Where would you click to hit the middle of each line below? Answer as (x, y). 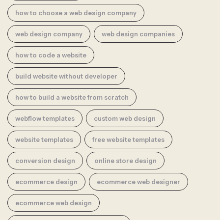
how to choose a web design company (76, 13)
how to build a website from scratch (72, 97)
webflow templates (45, 118)
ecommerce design (46, 181)
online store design (125, 160)
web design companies (138, 34)
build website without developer (66, 76)
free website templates (128, 139)
